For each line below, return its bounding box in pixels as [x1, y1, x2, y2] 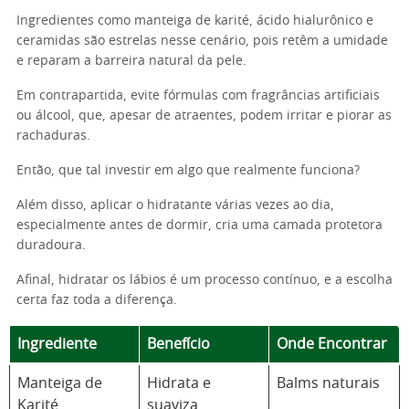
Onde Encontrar [277, 337, 387, 351]
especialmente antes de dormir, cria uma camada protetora [16, 219, 383, 232]
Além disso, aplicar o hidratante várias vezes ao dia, [16, 199, 334, 212]
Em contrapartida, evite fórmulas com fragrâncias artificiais [16, 89, 380, 102]
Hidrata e [147, 376, 211, 391]
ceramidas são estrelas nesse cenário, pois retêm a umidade [16, 35, 388, 47]
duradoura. [16, 239, 86, 252]
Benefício [147, 337, 210, 351]
